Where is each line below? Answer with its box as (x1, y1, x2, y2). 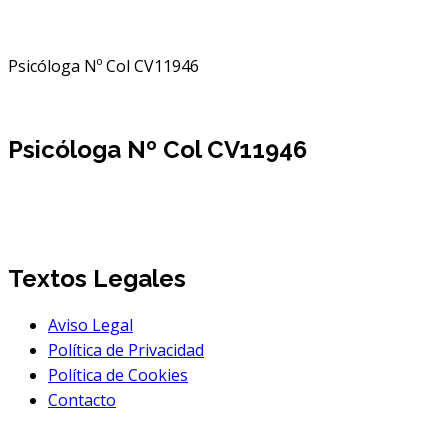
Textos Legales (8, 263, 186, 293)
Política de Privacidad (48, 338, 204, 361)
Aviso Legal (48, 313, 133, 336)
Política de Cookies (48, 363, 188, 386)
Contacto (48, 388, 116, 411)
